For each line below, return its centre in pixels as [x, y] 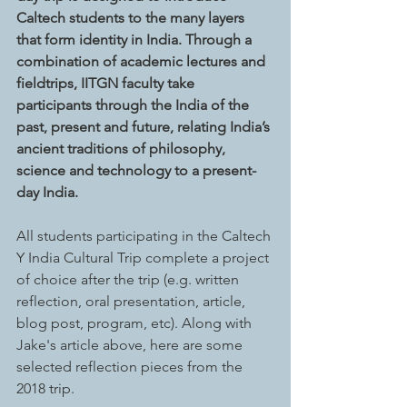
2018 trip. [47, 389]
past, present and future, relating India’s [145, 127]
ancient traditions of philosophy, [123, 149]
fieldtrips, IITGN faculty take [107, 84]
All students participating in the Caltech [145, 236]
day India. [47, 193]
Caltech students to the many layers [132, 18]
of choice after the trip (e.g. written [129, 280]
